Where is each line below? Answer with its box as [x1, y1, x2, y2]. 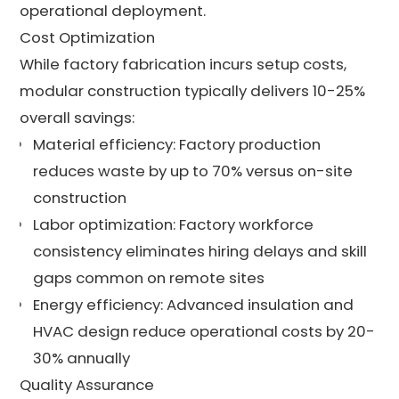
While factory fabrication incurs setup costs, [20, 53, 347, 75]
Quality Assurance [20, 373, 155, 395]
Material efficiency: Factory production [33, 133, 322, 155]
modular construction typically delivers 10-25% [20, 79, 366, 102]
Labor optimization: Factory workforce [33, 213, 314, 235]
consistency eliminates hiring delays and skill [33, 240, 368, 262]
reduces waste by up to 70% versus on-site [33, 159, 354, 182]
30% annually [33, 346, 131, 369]
